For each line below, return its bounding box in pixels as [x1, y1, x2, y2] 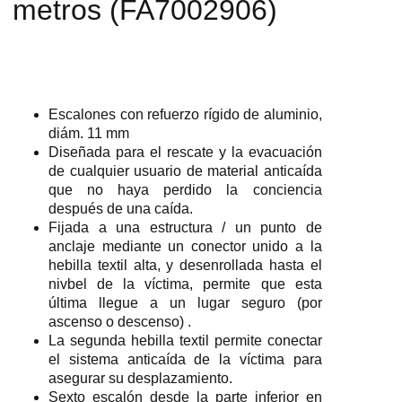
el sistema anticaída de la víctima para [48, 352, 322, 368]
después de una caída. [48, 201, 194, 217]
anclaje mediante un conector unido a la [48, 239, 322, 255]
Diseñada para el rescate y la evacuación [48, 144, 322, 161]
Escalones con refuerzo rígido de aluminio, [48, 107, 322, 123]
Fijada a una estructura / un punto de [48, 220, 322, 236]
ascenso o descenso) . [48, 314, 192, 330]
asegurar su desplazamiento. [48, 371, 233, 387]
